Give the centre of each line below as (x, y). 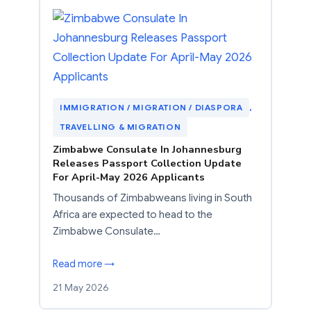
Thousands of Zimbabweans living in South (152, 197)
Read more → (84, 263)
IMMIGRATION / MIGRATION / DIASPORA (151, 107)
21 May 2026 (81, 287)
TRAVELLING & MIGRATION (120, 126)
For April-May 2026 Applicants (129, 177)
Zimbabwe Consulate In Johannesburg (147, 149)
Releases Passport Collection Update (147, 163)
